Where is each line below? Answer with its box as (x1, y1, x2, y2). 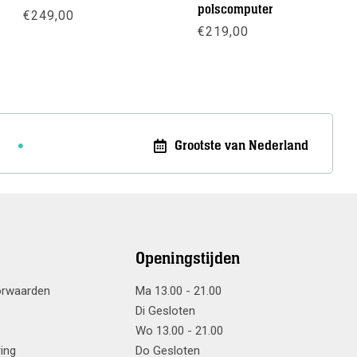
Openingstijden (135, 248, 241, 270)
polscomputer (198, 2, 273, 18)
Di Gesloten (135, 304, 196, 319)
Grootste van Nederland (175, 136, 308, 155)
